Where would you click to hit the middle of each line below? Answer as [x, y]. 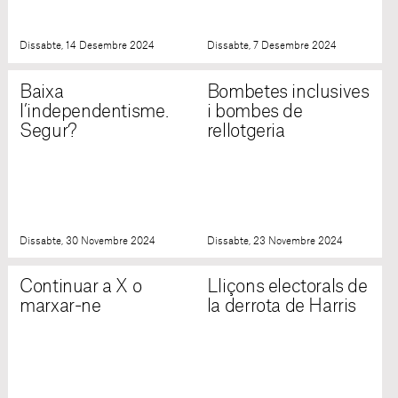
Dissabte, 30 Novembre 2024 [88, 241]
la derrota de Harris [282, 307]
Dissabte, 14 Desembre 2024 [88, 46]
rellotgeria [246, 131]
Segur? [48, 131]
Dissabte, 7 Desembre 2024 [271, 46]
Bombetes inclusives [288, 92]
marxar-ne [60, 307]
